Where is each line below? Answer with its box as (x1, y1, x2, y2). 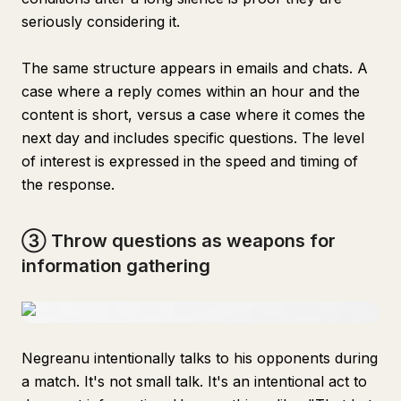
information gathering (21, 255, 210, 277)
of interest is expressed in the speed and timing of (21, 152, 358, 170)
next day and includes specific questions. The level (21, 129, 364, 147)
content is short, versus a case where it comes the (21, 106, 365, 124)
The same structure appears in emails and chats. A (21, 59, 368, 77)
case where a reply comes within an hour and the (21, 82, 360, 100)
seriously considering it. (21, 13, 180, 30)
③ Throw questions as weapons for (21, 230, 336, 252)
